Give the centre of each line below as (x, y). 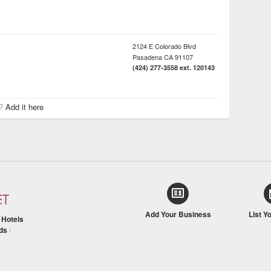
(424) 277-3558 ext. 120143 (174, 67)
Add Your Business (178, 214)
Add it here (24, 107)
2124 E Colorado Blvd (164, 46)
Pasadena (147, 57)
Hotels (12, 219)
